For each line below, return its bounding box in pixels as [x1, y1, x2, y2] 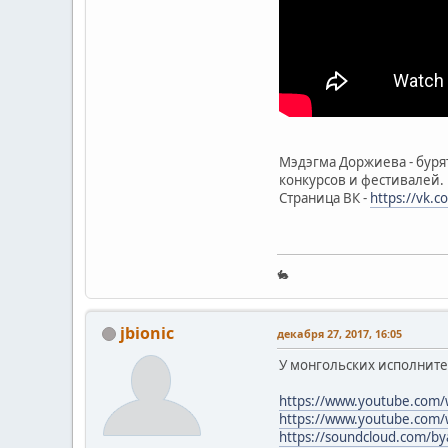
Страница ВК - [279, 188, 370, 207]
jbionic [120, 321, 174, 344]
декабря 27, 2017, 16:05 [277, 325, 402, 341]
